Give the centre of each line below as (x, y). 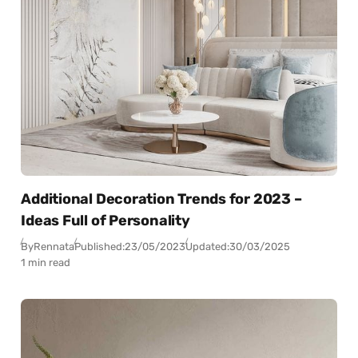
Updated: (208, 247)
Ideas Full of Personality (105, 221)
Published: (100, 247)
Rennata (54, 247)
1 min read (46, 263)
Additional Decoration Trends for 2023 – (161, 199)
